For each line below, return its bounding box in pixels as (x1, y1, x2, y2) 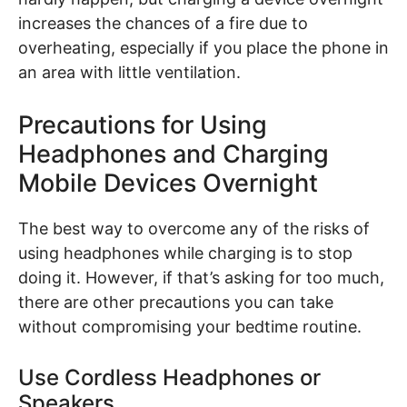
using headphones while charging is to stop (18, 243, 352, 263)
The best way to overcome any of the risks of (18, 219, 370, 238)
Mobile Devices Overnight (18, 168, 318, 198)
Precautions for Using (18, 110, 267, 140)
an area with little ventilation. (18, 63, 245, 83)
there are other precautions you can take (18, 293, 333, 312)
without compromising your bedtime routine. (18, 317, 366, 336)
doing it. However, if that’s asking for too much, (18, 268, 384, 287)
